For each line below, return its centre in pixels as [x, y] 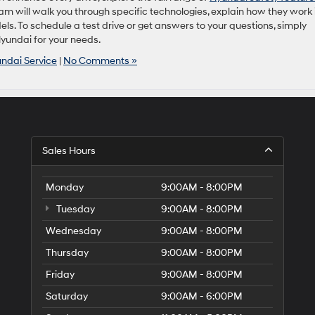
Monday [65, 187]
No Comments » [100, 60]
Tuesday [75, 209]
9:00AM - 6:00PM [202, 296]
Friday [60, 274]
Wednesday [73, 231]
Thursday [67, 252]
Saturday [67, 296]
